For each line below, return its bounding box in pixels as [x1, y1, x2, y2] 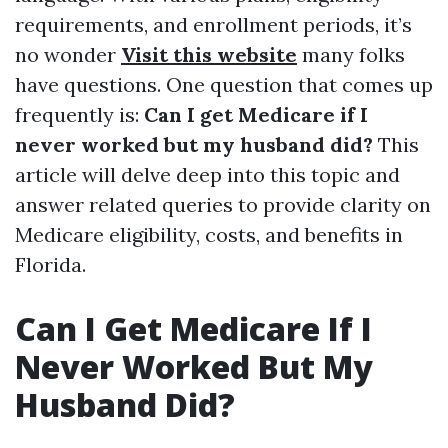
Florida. [15, 252, 86, 277]
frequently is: [15, 102, 144, 127]
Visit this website [121, 42, 297, 67]
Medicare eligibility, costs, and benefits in [15, 222, 403, 247]
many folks [297, 42, 405, 67]
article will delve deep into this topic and [15, 162, 400, 187]
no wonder [15, 42, 121, 67]
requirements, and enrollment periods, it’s [15, 12, 412, 37]
